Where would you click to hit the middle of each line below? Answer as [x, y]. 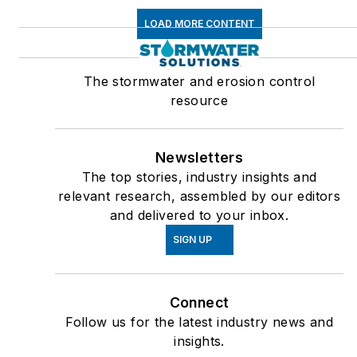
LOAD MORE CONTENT [199, 23]
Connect [199, 302]
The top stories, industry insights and [199, 177]
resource [200, 100]
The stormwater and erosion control [199, 81]
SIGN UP [192, 239]
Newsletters [199, 157]
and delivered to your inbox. [200, 215]
